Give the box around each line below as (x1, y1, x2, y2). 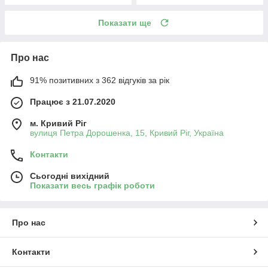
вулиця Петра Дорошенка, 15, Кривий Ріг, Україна (30, 127, 224, 138)
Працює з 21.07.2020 (30, 96, 115, 106)
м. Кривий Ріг (30, 118, 87, 128)
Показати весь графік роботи (30, 180, 155, 190)
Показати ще (98, 17, 151, 28)
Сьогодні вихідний (30, 170, 109, 181)
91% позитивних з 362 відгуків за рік (30, 75, 169, 85)
